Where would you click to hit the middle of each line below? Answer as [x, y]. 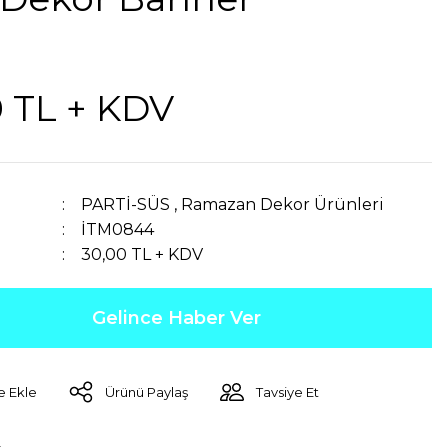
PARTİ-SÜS [126, 204]
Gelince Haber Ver [176, 318]
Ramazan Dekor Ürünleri [283, 204]
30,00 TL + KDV [142, 254]
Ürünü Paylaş [146, 392]
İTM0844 [118, 229]
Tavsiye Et [287, 392]
